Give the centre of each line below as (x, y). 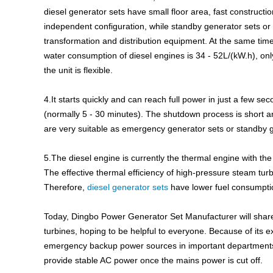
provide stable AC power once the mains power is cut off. (153, 260)
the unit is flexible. (78, 70)
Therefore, (66, 187)
